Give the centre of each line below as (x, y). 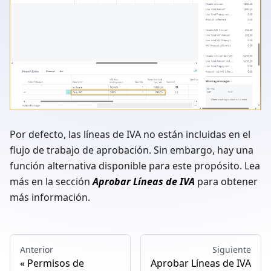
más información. (50, 198)
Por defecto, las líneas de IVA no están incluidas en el (130, 135)
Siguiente (232, 250)
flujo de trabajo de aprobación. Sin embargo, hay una (132, 150)
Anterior (37, 250)
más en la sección (51, 182)
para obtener (226, 182)
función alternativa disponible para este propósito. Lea (135, 166)
